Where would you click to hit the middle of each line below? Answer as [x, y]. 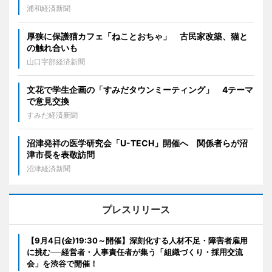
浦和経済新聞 [49, 8]
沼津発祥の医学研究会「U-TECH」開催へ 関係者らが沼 [137, 143]
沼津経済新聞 [49, 169]
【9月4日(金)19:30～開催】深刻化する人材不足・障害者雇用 [137, 241]
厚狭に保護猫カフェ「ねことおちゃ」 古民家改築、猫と [137, 36]
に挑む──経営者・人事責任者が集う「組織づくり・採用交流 [135, 252]
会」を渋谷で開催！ [62, 264]
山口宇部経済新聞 [56, 62]
